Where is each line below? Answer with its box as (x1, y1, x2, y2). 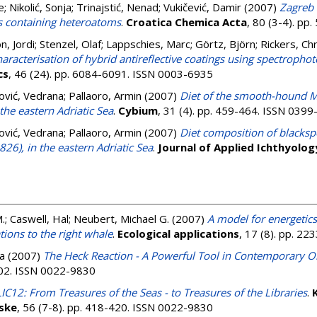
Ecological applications (117, 226, 239, 241)
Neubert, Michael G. (74, 212, 169, 226)
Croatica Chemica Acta (126, 15, 247, 29)
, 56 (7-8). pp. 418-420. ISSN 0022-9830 (17, 300, 213, 314)
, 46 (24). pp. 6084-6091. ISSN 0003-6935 (8, 67, 213, 81)
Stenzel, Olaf (40, 37, 101, 51)
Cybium (118, 103, 158, 117)
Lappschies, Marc (106, 37, 190, 51)
